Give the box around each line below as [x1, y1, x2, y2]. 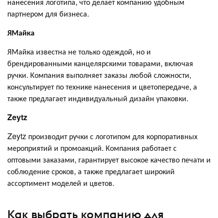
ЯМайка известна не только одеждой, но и [7, 46, 151, 57]
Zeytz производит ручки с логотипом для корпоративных [7, 130, 198, 142]
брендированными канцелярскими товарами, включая [7, 57, 193, 69]
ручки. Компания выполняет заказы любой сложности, [7, 69, 191, 81]
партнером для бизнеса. [7, 8, 89, 19]
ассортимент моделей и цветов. [7, 177, 114, 189]
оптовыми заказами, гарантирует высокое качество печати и [7, 154, 211, 165]
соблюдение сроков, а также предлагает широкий [7, 165, 175, 177]
